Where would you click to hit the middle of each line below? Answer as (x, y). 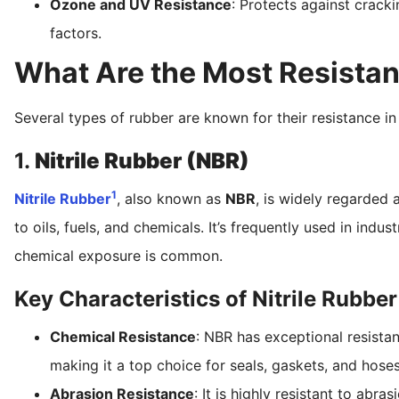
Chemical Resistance (123, 336)
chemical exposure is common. (118, 255)
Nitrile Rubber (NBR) (142, 160)
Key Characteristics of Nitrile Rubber (206, 298)
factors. (76, 33)
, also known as (171, 198)
